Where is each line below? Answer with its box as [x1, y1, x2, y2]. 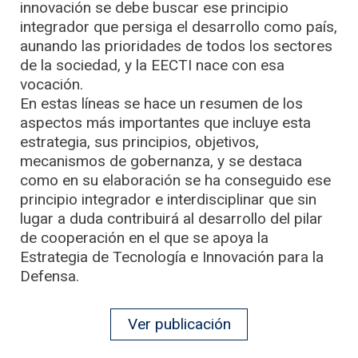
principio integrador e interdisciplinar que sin [20, 189, 316, 209]
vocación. [20, 74, 83, 93]
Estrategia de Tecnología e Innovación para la [20, 247, 324, 266]
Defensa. [20, 266, 79, 285]
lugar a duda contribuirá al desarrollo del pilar [20, 209, 323, 228]
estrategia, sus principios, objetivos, [20, 132, 259, 151]
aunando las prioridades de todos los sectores [20, 36, 332, 55]
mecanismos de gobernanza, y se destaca [20, 151, 302, 170]
